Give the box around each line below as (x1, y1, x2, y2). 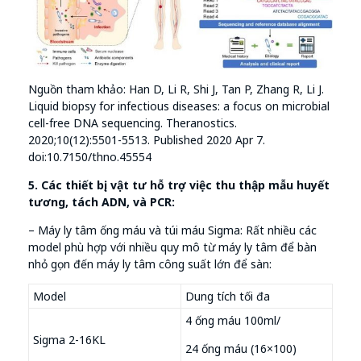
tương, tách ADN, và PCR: (28, 194, 175, 210)
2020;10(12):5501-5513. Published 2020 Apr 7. (28, 132, 265, 147)
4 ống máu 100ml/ (185, 313, 280, 328)
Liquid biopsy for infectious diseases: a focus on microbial (28, 98, 330, 114)
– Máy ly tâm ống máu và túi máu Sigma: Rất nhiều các (28, 222, 317, 238)
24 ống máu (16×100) (185, 341, 297, 356)
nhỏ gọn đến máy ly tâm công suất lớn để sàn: (28, 256, 272, 272)
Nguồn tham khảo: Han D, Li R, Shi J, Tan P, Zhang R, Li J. (28, 81, 324, 97)
